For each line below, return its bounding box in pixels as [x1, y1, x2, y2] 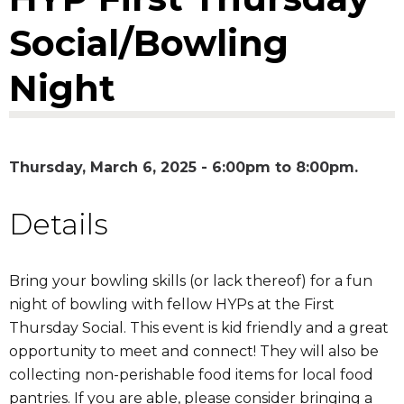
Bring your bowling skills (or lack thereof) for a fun [9, 271, 372, 289]
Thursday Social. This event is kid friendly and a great [9, 318, 389, 336]
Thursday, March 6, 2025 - [9, 158, 212, 176]
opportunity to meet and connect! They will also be [9, 342, 379, 360]
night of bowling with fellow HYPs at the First [9, 295, 335, 313]
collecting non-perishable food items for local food [9, 365, 373, 383]
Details [9, 206, 108, 242]
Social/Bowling [9, 20, 289, 65]
